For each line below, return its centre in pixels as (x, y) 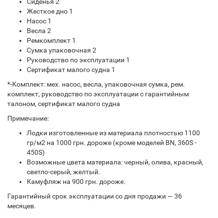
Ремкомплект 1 (51, 41)
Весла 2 (39, 31)
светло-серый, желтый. (64, 172)
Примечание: (28, 118)
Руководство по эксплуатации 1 (78, 60)
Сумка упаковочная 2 (62, 50)
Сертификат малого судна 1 (71, 70)
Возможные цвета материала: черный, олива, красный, (115, 162)
